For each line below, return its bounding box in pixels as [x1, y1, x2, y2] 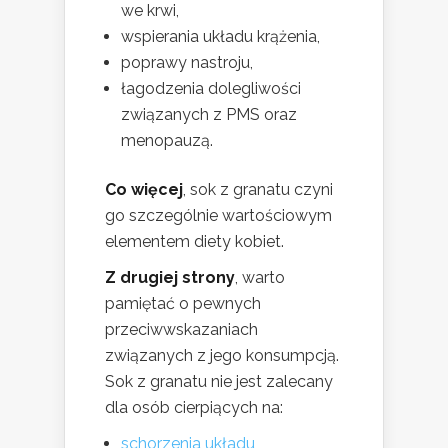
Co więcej [105, 180, 183, 200]
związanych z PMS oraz [121, 105, 297, 125]
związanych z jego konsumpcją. [105, 346, 339, 366]
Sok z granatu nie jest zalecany [105, 372, 333, 392]
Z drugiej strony [105, 268, 235, 288]
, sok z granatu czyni [183, 180, 333, 200]
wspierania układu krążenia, [121, 27, 320, 47]
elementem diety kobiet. [105, 232, 284, 252]
